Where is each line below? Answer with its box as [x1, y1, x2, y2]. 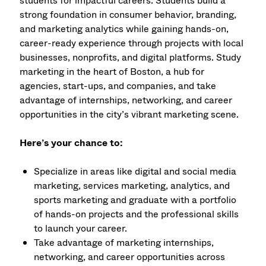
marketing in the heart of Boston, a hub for [20, 64, 205, 78]
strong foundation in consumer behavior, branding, [20, 7, 237, 21]
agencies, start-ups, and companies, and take [20, 78, 217, 93]
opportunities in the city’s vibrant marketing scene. [20, 107, 239, 121]
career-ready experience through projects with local [20, 36, 244, 50]
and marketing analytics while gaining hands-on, [20, 21, 229, 36]
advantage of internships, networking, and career [20, 93, 233, 107]
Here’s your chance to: [20, 135, 123, 150]
